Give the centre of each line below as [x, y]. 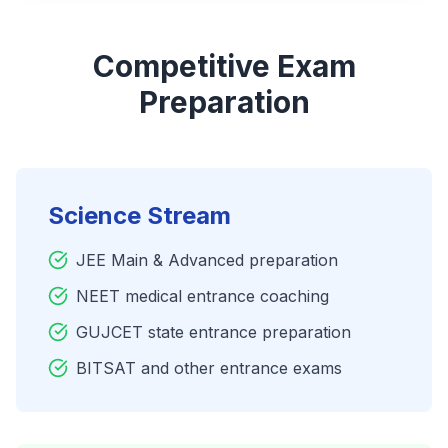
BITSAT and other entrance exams [209, 368]
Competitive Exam [224, 66]
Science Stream [139, 215]
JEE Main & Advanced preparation [207, 260]
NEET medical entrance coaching [202, 296]
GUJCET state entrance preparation [213, 332]
